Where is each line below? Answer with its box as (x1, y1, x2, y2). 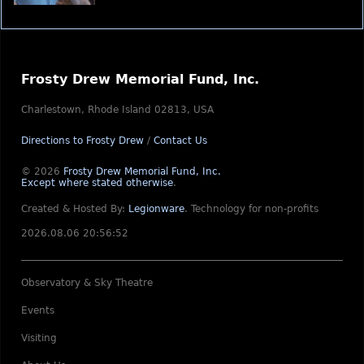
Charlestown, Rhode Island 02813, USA (21, 104, 214, 115)
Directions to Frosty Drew (21, 135, 144, 146)
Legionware (128, 203, 184, 214)
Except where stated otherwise (21, 177, 173, 188)
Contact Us (154, 135, 207, 146)
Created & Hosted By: (21, 203, 128, 214)
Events (21, 305, 54, 316)
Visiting (21, 332, 57, 344)
